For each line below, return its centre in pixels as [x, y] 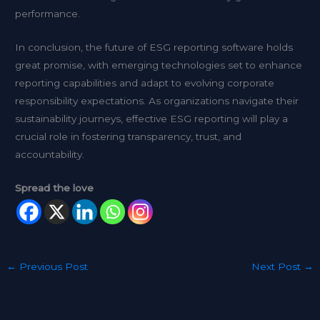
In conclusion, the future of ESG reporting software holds [154, 47]
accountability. [50, 155]
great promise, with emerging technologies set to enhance [159, 65]
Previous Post [52, 267]
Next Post [277, 267]
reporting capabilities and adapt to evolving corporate [145, 83]
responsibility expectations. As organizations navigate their [157, 101]
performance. [48, 14]
